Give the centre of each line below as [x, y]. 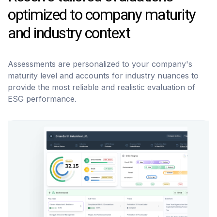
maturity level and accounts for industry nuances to [103, 75]
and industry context [69, 33]
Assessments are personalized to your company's [100, 64]
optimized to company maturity [102, 15]
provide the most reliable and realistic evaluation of [101, 87]
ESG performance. [42, 99]
